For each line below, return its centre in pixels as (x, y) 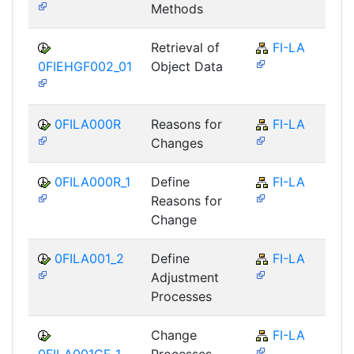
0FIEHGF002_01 (85, 66)
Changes (177, 143)
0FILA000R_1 (92, 181)
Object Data (187, 66)
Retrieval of (185, 47)
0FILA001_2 (89, 258)
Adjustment (185, 277)
